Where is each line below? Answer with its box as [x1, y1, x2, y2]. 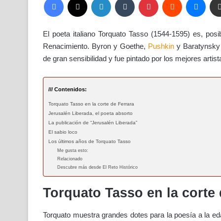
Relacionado [57, 156, 82, 161]
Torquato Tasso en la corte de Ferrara [48, 101, 134, 107]
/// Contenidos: [48, 86, 87, 92]
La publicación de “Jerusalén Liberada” [48, 119, 137, 125]
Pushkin [148, 41, 174, 50]
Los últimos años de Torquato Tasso [48, 138, 131, 144]
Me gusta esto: [57, 147, 88, 153]
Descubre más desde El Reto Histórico [57, 164, 138, 170]
